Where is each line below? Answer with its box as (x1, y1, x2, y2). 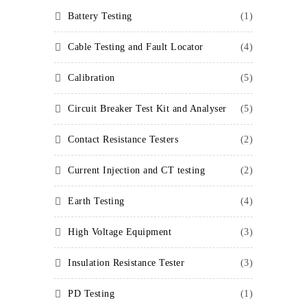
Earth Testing (68, 196, 125, 206)
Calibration (68, 73, 115, 83)
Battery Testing (68, 11, 132, 21)
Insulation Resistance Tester (68, 258, 184, 268)
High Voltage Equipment (68, 227, 171, 237)
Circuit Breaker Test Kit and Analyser (68, 103, 227, 114)
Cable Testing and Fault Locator (68, 42, 204, 52)
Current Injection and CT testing (68, 165, 205, 175)
